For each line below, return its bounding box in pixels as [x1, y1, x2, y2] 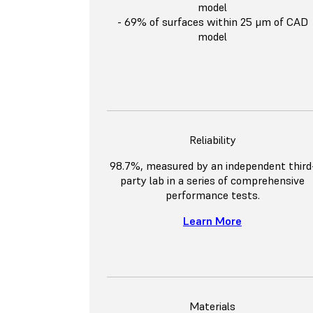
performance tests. [165, 188, 260, 203]
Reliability [189, 133, 236, 147]
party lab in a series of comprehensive [120, 173, 305, 188]
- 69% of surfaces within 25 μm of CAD [117, 15, 308, 29]
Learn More [183, 214, 242, 228]
